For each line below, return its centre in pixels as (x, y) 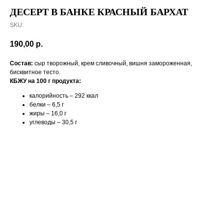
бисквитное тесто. (35, 72)
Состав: (21, 64)
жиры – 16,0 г (48, 114)
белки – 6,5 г (47, 105)
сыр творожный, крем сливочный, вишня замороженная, (112, 64)
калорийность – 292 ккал (64, 96)
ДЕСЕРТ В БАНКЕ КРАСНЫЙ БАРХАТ (99, 12)
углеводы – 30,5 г (53, 123)
